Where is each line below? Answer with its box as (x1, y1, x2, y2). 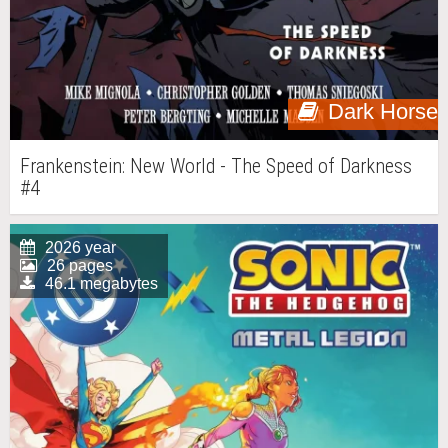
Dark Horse (328, 99, 438, 124)
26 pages (47, 257, 113, 274)
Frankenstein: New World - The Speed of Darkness (20, 154, 412, 178)
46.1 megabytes (45, 275, 158, 292)
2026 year (45, 239, 116, 256)
